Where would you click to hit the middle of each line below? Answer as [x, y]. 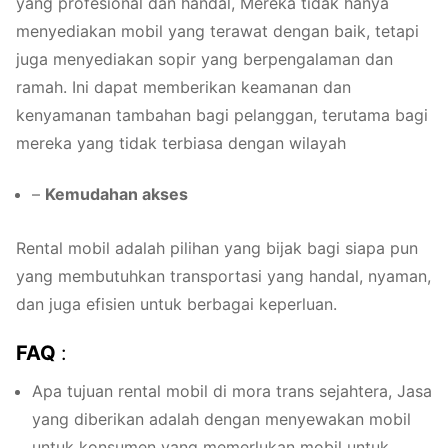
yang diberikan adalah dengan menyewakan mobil [221, 419]
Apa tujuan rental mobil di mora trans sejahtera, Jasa [232, 391]
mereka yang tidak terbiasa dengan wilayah [181, 143]
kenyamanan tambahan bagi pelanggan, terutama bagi [222, 115]
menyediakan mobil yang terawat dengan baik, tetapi [217, 31]
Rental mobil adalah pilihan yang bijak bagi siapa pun [217, 247]
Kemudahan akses [116, 193]
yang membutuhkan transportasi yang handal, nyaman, [223, 275]
